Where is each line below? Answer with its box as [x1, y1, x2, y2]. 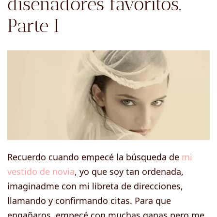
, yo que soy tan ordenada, [75, 165, 184, 177]
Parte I [7, 15, 59, 37]
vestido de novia [7, 165, 75, 177]
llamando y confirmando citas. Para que [7, 194, 171, 206]
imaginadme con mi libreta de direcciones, [7, 180, 183, 192]
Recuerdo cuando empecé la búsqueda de [7, 151, 182, 163]
